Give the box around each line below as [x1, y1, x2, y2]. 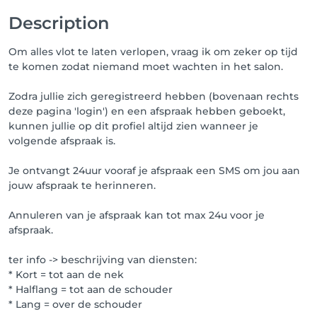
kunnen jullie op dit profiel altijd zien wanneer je [8, 119, 258, 132]
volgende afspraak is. [8, 134, 115, 147]
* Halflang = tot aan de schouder [8, 282, 173, 296]
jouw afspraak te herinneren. [8, 178, 156, 192]
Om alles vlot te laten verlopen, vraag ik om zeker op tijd [8, 45, 298, 58]
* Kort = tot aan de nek [8, 267, 124, 281]
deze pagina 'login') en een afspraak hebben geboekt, [8, 104, 285, 117]
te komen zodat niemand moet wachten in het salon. [8, 59, 283, 73]
